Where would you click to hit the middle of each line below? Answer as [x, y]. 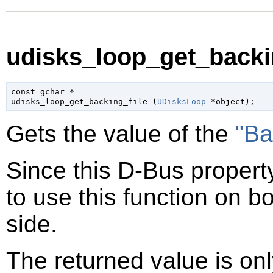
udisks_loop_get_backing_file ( [84, 101]
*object [225, 101]
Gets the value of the [121, 134]
